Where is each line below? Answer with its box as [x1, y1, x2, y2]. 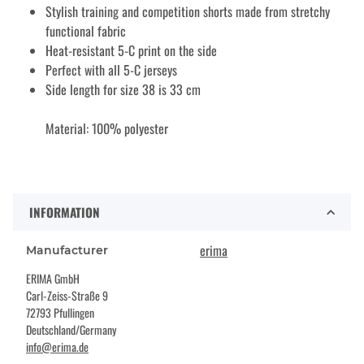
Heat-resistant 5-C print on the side [45, 41, 217, 61]
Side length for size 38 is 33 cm [45, 80, 201, 100]
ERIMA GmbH [26, 270, 80, 288]
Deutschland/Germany [26, 321, 116, 339]
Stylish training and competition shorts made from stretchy [45, 2, 330, 22]
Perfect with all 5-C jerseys [45, 60, 177, 80]
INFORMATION [29, 203, 100, 222]
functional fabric [45, 21, 126, 41]
